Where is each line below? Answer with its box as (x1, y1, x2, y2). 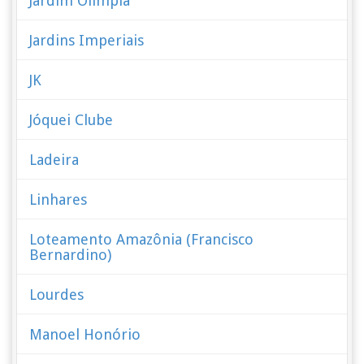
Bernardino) (29, 246, 112, 263)
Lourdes (29, 286, 84, 303)
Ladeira (29, 151, 80, 168)
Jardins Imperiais (29, 32, 145, 49)
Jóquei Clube (29, 111, 114, 128)
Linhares (29, 191, 88, 208)
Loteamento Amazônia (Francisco (29, 231, 254, 248)
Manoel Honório (29, 326, 141, 343)
